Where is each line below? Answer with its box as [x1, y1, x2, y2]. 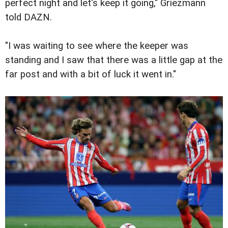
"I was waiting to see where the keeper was [5, 40, 188, 52]
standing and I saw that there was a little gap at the [5, 54, 222, 66]
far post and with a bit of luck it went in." [5, 69, 176, 80]
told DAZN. [5, 12, 52, 23]
